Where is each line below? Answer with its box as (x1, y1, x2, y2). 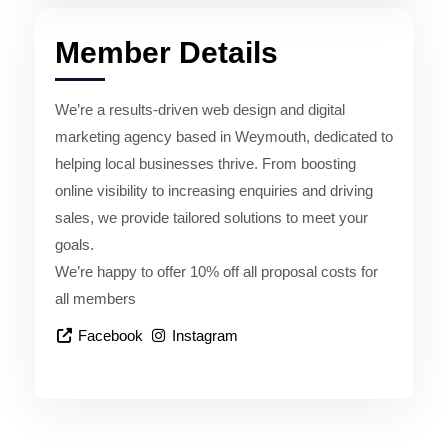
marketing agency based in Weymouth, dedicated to (55, 127, 393, 145)
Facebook (77, 326, 143, 344)
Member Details (55, 35, 278, 69)
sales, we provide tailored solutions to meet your (55, 208, 368, 226)
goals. (55, 235, 94, 253)
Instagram (171, 326, 238, 344)
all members (55, 289, 136, 307)
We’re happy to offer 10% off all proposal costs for (55, 262, 378, 280)
